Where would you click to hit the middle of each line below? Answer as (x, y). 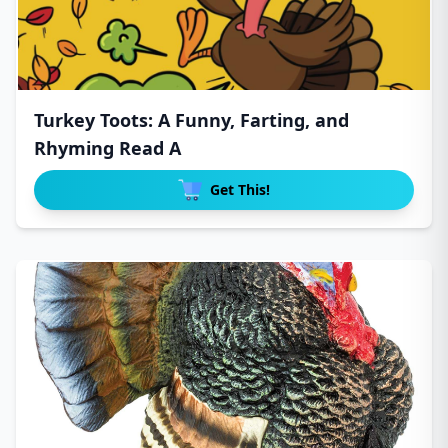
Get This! (240, 189)
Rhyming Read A (107, 148)
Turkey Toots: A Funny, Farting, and (191, 120)
